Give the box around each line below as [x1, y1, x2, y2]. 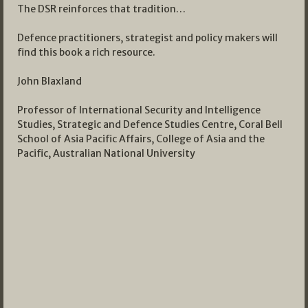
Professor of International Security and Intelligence [17, 104, 261, 117]
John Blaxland [17, 75, 82, 88]
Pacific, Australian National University [17, 147, 195, 160]
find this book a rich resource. [17, 46, 155, 59]
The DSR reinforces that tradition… [17, 3, 186, 16]
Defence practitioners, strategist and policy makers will [17, 32, 278, 45]
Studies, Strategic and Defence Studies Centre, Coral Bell [17, 118, 283, 131]
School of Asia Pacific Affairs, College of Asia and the [17, 133, 265, 146]
